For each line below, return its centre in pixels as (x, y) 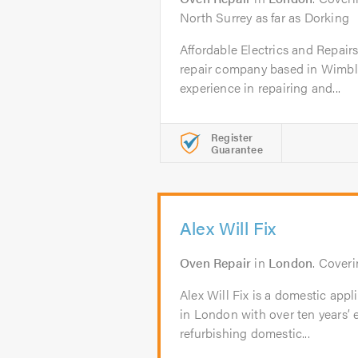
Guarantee (237, 149)
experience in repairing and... (260, 88)
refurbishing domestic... (245, 333)
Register (232, 137)
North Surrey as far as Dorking (265, 17)
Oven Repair (216, 263)
